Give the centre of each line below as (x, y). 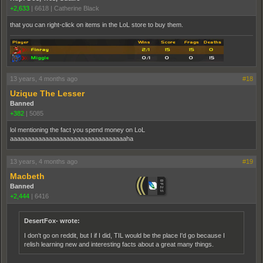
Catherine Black (77, 9)
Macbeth (27, 176)
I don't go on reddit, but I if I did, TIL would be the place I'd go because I (124, 236)
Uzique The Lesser (47, 94)
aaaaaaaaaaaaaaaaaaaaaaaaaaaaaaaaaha (72, 139)
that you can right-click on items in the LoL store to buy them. (97, 25)
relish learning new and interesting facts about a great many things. (119, 245)
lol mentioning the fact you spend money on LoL (77, 130)
